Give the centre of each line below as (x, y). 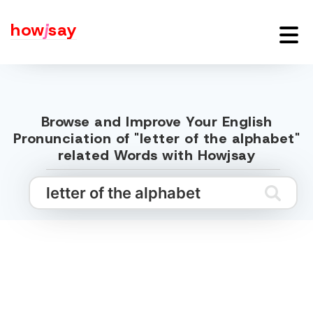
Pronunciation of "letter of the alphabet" (156, 138)
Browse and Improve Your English (156, 122)
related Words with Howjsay (156, 155)
